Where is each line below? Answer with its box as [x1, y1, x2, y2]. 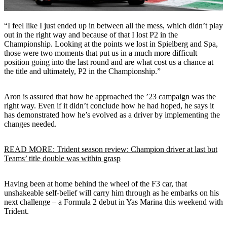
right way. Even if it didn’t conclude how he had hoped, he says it [4, 101, 214, 110]
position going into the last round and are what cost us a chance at [4, 57, 213, 66]
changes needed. [4, 119, 57, 128]
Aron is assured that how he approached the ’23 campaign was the [4, 92, 216, 101]
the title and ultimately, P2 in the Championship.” [4, 66, 161, 75]
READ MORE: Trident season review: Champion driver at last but [4, 144, 217, 154]
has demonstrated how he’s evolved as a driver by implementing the [4, 110, 220, 119]
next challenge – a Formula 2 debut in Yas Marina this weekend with [4, 197, 223, 206]
